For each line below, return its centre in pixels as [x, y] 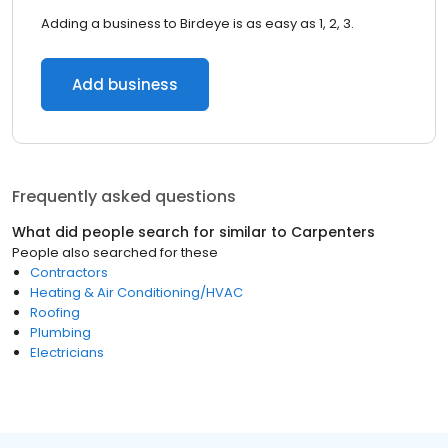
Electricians [67, 352]
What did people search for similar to [151, 232]
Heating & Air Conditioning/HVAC [136, 292]
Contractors [69, 272]
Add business [125, 84]
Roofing [55, 312]
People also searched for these [115, 252]
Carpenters [333, 232]
